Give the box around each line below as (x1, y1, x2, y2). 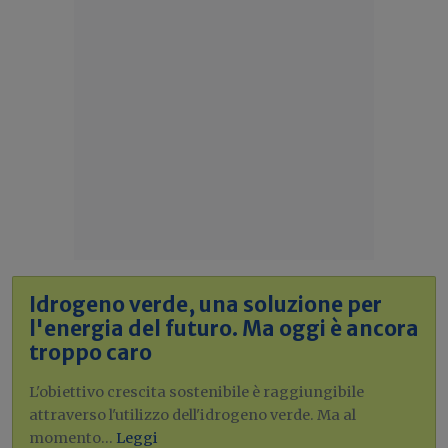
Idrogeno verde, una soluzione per (29, 291, 382, 318)
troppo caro (29, 339, 152, 366)
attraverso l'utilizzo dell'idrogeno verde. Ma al (29, 405, 356, 424)
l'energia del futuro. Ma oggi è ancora (29, 315, 419, 342)
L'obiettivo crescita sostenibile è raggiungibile (29, 382, 364, 401)
